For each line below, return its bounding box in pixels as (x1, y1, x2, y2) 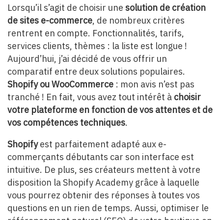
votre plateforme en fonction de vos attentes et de (7, 104, 213, 116)
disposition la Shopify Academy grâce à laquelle (7, 177, 199, 189)
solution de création (123, 2, 206, 14)
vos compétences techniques (7, 117, 125, 129)
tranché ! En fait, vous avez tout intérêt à (7, 91, 174, 103)
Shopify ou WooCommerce (7, 79, 115, 90)
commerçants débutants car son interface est (7, 151, 194, 163)
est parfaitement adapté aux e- (38, 138, 166, 150)
